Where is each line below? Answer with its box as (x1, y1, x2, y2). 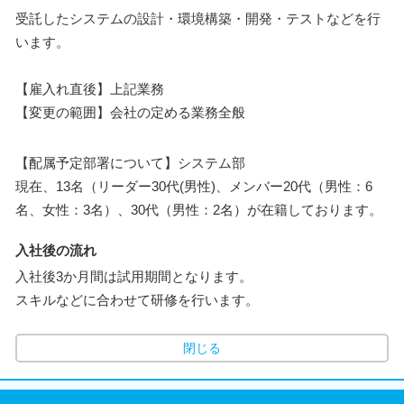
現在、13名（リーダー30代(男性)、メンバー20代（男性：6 (15, 178, 372, 194)
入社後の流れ (15, 242, 96, 258)
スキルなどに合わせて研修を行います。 (15, 291, 259, 308)
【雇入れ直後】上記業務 (15, 80, 164, 96)
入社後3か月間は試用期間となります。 (15, 268, 252, 284)
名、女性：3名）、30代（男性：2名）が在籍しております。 (15, 201, 382, 217)
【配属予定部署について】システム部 (15, 154, 245, 170)
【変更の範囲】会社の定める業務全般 (15, 104, 245, 120)
